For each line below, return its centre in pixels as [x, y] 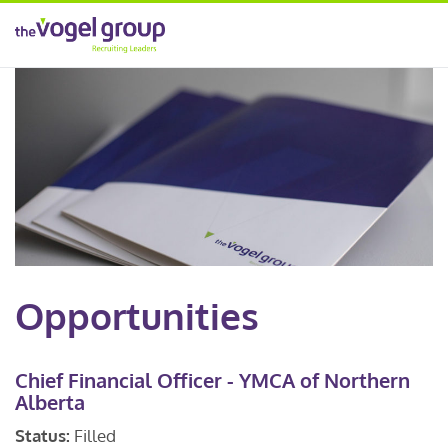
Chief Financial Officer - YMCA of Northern [212, 380]
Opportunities [137, 315]
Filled [95, 435]
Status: [44, 435]
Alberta [50, 402]
